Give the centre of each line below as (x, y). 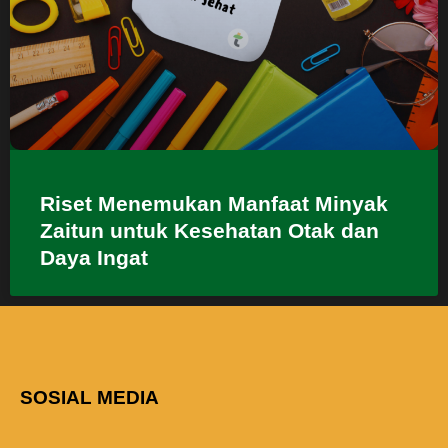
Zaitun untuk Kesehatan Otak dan (209, 231)
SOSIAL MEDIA (89, 398)
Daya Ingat (94, 258)
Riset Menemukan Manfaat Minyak (214, 204)
